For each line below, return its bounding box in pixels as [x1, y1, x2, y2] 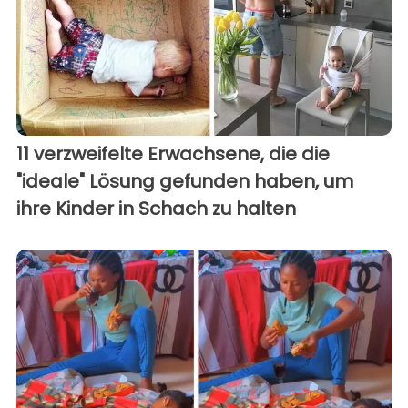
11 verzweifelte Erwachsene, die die [16, 141, 330, 168]
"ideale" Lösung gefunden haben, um [16, 168, 353, 195]
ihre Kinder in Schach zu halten [16, 196, 296, 222]
